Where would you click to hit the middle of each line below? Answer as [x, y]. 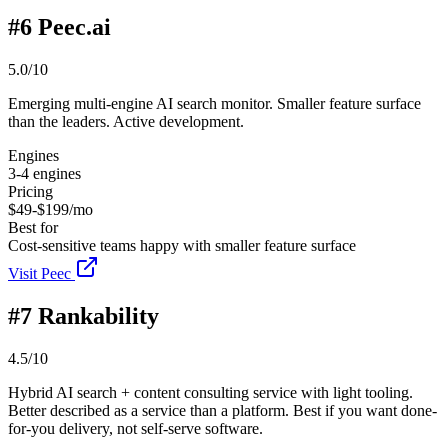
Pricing [30, 191]
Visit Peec [39, 273]
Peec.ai [74, 26]
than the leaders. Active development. [126, 121]
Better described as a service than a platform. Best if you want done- [222, 410]
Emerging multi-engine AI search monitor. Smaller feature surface [214, 103]
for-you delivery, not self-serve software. [135, 428]
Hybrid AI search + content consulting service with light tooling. [210, 392]
